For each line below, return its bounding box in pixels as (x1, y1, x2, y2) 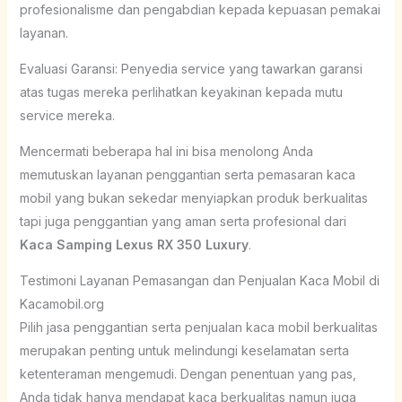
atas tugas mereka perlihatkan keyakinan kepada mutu (19, 83, 343, 100)
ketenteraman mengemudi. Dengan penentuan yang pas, (19, 365, 356, 381)
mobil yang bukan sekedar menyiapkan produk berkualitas (19, 189, 368, 205)
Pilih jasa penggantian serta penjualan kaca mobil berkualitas (19, 319, 378, 335)
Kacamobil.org (19, 295, 104, 311)
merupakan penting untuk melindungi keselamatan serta (19, 342, 349, 358)
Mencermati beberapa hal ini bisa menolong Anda (19, 143, 313, 159)
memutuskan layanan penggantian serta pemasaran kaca (19, 166, 355, 182)
